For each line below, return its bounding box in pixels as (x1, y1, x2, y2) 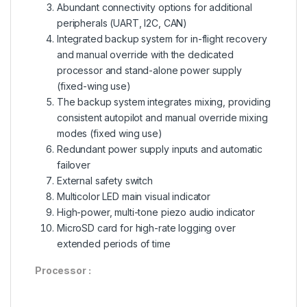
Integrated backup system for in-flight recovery (57, 33, 267, 45)
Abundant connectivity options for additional (57, 1, 252, 14)
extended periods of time (57, 238, 171, 250)
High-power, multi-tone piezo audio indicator (57, 206, 255, 219)
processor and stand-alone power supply (57, 64, 242, 77)
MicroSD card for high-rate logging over (57, 222, 236, 234)
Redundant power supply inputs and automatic (57, 143, 262, 156)
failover (57, 159, 90, 171)
